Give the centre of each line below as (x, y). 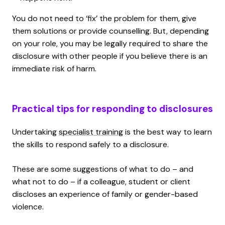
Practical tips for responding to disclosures (113, 108)
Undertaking (35, 132)
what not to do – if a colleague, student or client (101, 181)
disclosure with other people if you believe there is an (110, 56)
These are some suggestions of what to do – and (103, 169)
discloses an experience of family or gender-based (105, 194)
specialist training (91, 132)
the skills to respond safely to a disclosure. (90, 144)
